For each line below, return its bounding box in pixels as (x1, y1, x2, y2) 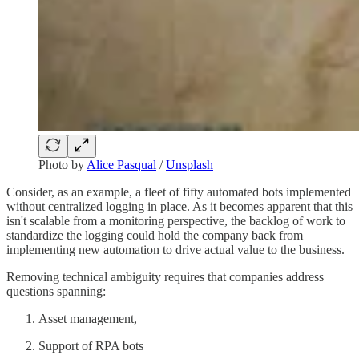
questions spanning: (6, 284, 106, 299)
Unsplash (166, 158, 213, 172)
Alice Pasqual (87, 158, 156, 172)
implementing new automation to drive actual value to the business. (6, 243, 345, 257)
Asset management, (38, 312, 137, 326)
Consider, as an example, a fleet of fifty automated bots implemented (6, 185, 351, 200)
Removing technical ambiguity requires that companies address (6, 270, 324, 284)
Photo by (38, 158, 87, 172)
